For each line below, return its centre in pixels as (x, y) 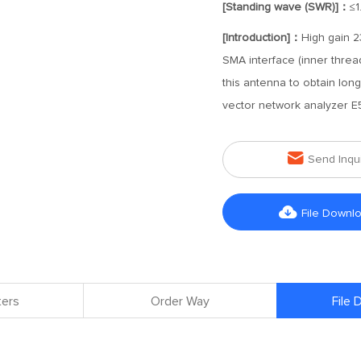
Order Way (180, 301)
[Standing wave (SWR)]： (286, 7)
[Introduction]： (261, 38)
